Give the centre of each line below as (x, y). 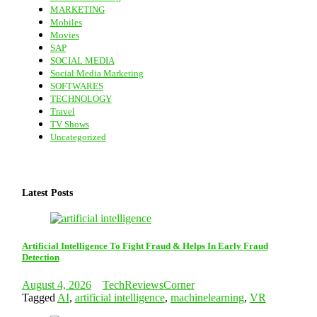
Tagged (39, 298)
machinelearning (207, 298)
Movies (64, 35)
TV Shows (69, 125)
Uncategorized (78, 137)
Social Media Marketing (97, 74)
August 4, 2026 (56, 285)
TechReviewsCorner (148, 285)
